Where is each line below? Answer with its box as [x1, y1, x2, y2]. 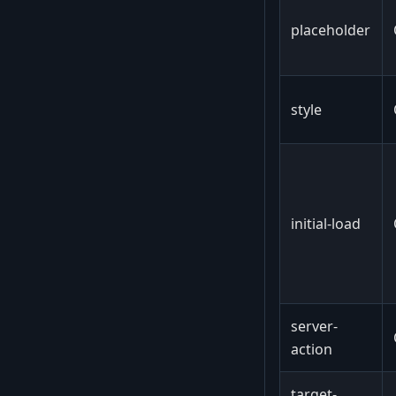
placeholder [291, 19, 370, 40]
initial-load [291, 213, 361, 233]
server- [291, 316, 338, 336]
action [291, 339, 332, 359]
